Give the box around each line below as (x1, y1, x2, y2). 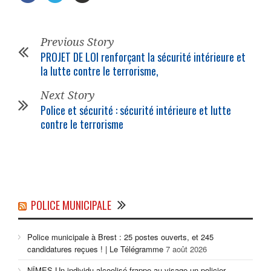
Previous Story (41, 36, 114, 49)
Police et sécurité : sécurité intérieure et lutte (41, 102, 231, 119)
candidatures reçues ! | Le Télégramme (27, 243, 163, 255)
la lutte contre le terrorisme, (41, 63, 158, 79)
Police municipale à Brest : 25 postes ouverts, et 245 (27, 231, 214, 243)
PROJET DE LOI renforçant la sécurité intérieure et (41, 49, 246, 65)
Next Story (41, 89, 95, 102)
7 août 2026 (166, 243, 207, 255)
